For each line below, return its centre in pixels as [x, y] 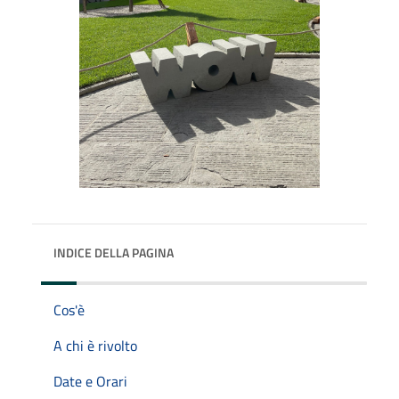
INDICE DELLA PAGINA [114, 252]
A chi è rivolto [95, 345]
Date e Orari [90, 381]
